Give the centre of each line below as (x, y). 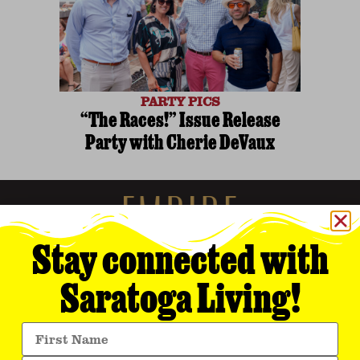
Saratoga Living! (180, 303)
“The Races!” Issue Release (180, 122)
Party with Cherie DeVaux (180, 144)
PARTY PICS (180, 100)
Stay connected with (180, 264)
